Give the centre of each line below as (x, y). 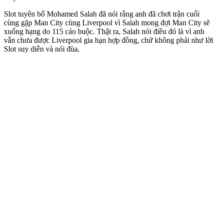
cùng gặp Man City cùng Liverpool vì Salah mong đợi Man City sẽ (107, 22)
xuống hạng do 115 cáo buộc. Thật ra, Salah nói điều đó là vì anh (104, 31)
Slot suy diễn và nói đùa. (42, 49)
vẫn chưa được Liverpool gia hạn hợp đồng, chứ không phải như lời (109, 40)
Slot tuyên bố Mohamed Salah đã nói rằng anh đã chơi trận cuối (102, 14)
